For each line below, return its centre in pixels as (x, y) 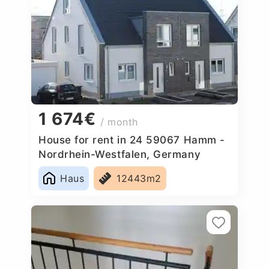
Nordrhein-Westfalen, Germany (120, 154)
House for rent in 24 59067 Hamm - (132, 140)
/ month (119, 122)
